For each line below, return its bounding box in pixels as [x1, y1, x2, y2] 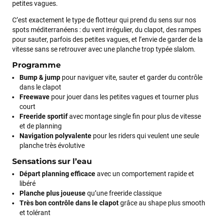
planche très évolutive [19, 142, 85, 150]
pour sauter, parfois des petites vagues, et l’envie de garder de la [12, 36, 203, 44]
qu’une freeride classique [86, 189, 162, 198]
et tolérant [19, 209, 51, 217]
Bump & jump [19, 73, 60, 82]
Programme [12, 60, 61, 70]
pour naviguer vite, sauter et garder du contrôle [60, 73, 202, 82]
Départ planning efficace [19, 170, 95, 178]
